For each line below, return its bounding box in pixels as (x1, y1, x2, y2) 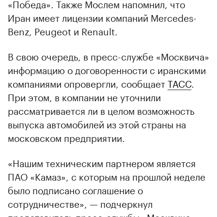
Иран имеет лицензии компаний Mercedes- (8, 9, 197, 24)
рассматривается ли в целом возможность (8, 102, 194, 117)
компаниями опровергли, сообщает (8, 75, 168, 90)
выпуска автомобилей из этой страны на (8, 116, 186, 131)
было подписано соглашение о (8, 182, 143, 197)
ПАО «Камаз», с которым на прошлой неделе (8, 168, 205, 183)
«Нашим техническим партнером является (8, 155, 196, 170)
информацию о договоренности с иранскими (8, 62, 206, 77)
